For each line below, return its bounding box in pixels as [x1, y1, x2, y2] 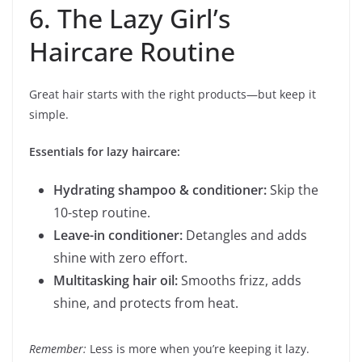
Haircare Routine [29, 34, 235, 69]
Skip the [267, 181, 318, 200]
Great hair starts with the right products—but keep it [29, 86, 316, 103]
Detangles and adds [183, 226, 307, 245]
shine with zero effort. [53, 249, 187, 267]
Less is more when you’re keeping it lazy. [86, 341, 309, 357]
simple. [29, 107, 69, 123]
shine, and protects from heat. [53, 294, 238, 313]
